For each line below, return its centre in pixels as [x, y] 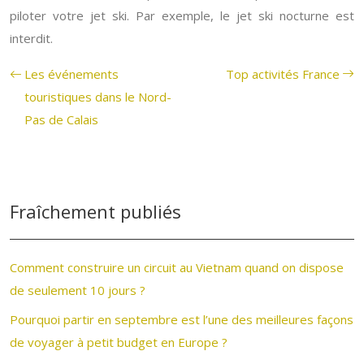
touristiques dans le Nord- [98, 97]
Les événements [71, 74]
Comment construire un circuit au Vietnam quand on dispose [177, 267]
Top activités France [283, 74]
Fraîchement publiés [95, 211]
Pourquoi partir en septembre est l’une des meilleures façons [182, 319]
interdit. [31, 38]
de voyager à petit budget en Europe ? [119, 342]
